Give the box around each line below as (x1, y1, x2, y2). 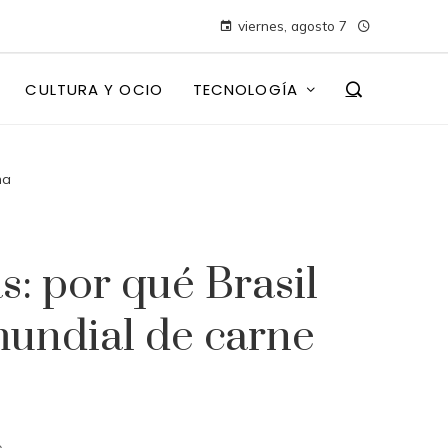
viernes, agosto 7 (238, 17, 347, 34)
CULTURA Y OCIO (25, 78, 163, 100)
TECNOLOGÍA (192, 78, 298, 100)
